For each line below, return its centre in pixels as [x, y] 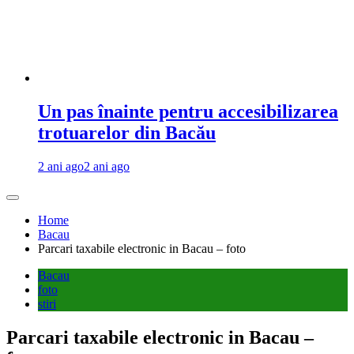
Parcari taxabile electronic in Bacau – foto [142, 248]
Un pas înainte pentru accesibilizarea [188, 111]
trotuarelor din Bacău [127, 132]
